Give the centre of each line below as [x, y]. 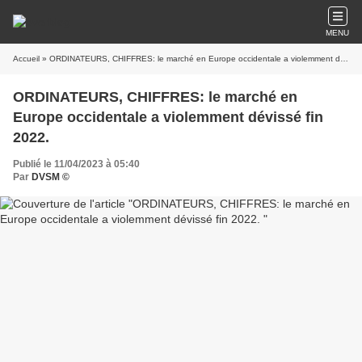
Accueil [26, 59]
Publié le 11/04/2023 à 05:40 [76, 164]
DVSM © [51, 177]
